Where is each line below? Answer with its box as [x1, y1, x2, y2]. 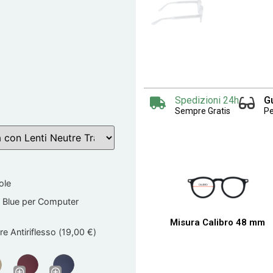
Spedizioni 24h [175, 94, 239, 107]
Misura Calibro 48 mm [170, 217, 266, 229]
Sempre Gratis [175, 106, 231, 116]
